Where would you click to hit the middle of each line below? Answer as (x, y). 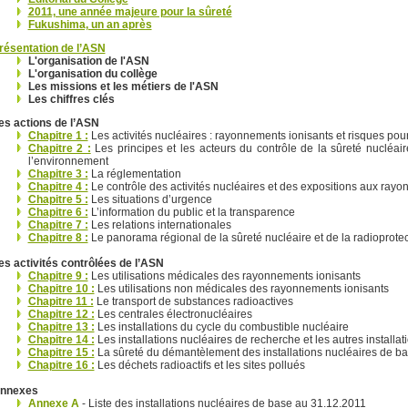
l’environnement (68, 161)
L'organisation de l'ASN (88, 61)
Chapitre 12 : (61, 314)
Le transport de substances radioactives (193, 301)
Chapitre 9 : (58, 275)
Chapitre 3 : (58, 173)
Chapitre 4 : (58, 186)
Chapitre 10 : (61, 288)
